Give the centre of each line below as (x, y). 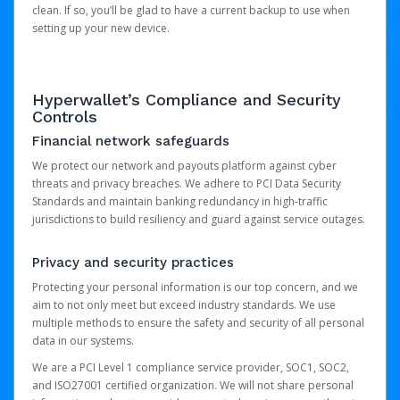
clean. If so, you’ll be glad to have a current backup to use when (191, 10)
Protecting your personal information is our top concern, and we (195, 287)
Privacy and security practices (133, 262)
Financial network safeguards (131, 141)
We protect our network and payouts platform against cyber (184, 166)
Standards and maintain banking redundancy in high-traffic (180, 201)
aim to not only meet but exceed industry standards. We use (184, 305)
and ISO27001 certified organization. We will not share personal (193, 385)
